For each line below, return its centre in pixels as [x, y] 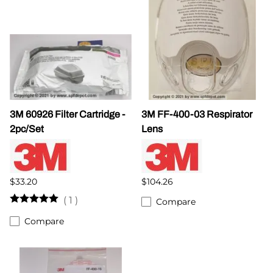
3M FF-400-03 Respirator [197, 114]
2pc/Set [27, 129]
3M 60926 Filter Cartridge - [67, 114]
